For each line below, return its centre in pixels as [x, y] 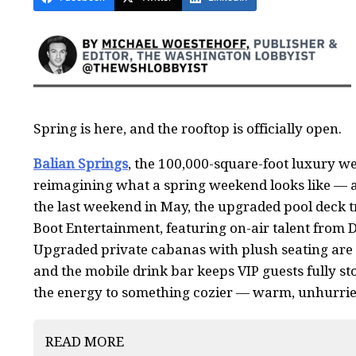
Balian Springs [81, 163]
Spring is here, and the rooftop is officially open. [188, 128]
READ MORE [85, 341]
